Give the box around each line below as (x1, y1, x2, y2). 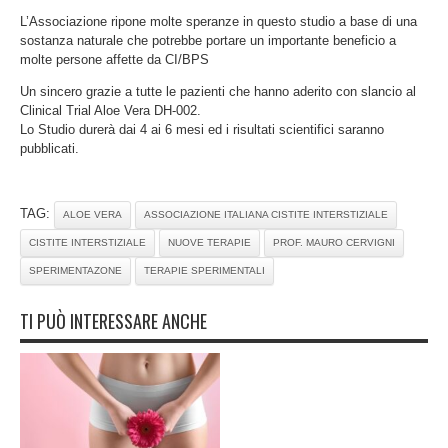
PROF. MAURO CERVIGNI (273, 237, 395, 249)
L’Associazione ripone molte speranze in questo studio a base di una (20, 14, 417, 30)
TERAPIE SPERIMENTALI (144, 265, 265, 277)
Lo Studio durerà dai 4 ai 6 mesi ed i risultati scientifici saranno (20, 122, 384, 138)
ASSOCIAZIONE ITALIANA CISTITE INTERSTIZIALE (144, 209, 388, 221)
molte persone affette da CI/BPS (20, 52, 209, 68)
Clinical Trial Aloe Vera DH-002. (20, 103, 201, 119)
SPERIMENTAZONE (29, 265, 122, 277)
